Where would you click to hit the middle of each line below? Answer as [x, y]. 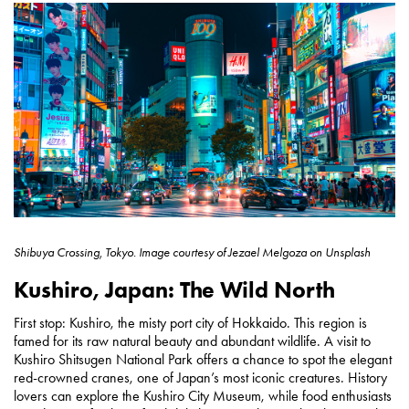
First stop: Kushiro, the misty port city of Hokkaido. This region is [190, 323]
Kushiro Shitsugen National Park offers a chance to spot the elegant [203, 359]
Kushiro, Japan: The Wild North [174, 290]
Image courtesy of [182, 252]
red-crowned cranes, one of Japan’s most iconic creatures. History [200, 378]
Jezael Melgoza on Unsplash [298, 252]
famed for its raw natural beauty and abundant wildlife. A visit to [192, 341]
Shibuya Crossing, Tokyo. [76, 252]
